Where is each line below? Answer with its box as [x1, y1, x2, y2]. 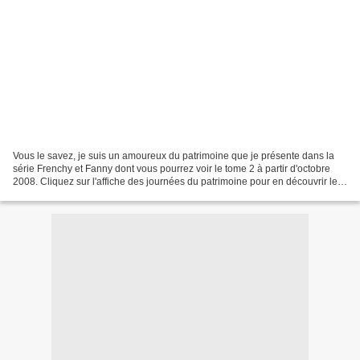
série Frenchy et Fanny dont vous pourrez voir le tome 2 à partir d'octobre [13, 162, 330, 174]
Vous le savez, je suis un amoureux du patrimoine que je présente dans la [13, 149, 334, 162]
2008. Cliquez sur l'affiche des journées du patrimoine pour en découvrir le [13, 175, 337, 187]
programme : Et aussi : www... [13, 188, 141, 200]
